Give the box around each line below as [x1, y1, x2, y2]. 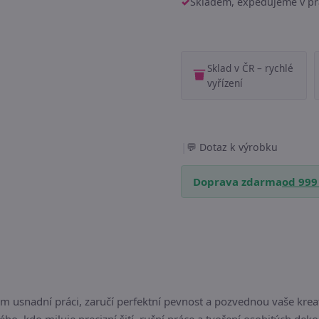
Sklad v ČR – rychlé [207, 61, 293, 75]
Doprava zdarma [193, 174, 282, 189]
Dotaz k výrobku [199, 140, 278, 154]
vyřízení [207, 76, 243, 90]
